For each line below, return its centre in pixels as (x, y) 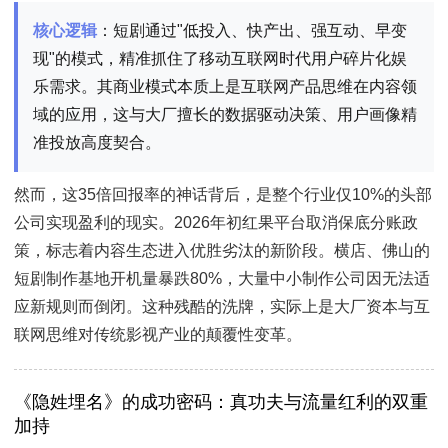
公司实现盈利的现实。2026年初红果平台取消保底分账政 (216, 223)
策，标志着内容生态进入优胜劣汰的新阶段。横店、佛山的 (222, 251)
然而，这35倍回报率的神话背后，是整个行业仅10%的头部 (223, 195)
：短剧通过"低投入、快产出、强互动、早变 (252, 30)
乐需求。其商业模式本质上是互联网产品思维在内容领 (225, 86)
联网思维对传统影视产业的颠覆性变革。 (158, 335)
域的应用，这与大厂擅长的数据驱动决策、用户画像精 (225, 114)
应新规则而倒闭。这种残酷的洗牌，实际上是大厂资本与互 (222, 307)
